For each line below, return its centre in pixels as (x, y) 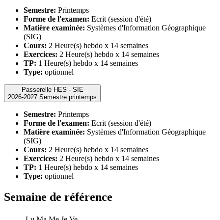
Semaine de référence (58, 197)
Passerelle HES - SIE (52, 90)
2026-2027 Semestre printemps (68, 97)
